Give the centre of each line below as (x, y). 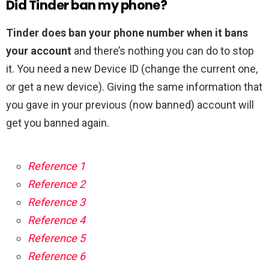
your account (39, 51)
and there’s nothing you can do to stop (163, 51)
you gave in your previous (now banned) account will (130, 105)
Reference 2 (56, 184)
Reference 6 (56, 256)
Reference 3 (56, 202)
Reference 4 (56, 220)
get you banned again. (58, 123)
